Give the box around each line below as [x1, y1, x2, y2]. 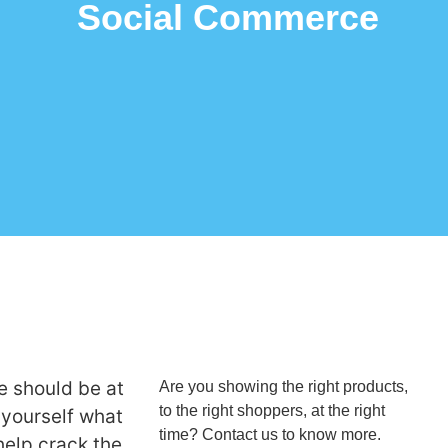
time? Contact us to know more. [159, 426, 382, 443]
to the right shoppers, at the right [159, 402, 386, 419]
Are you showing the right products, [159, 378, 409, 395]
